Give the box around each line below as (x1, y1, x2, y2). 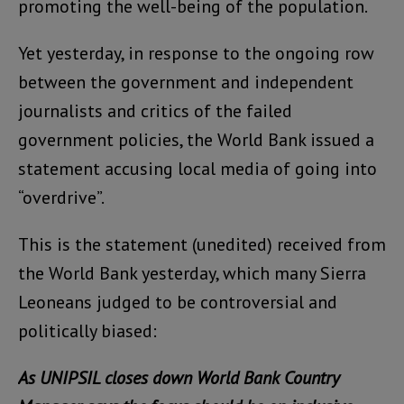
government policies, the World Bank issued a (18, 128, 374, 151)
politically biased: (18, 319, 157, 343)
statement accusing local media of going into (18, 157, 377, 180)
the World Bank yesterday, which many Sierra (18, 262, 366, 285)
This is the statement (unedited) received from (18, 233, 386, 256)
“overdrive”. (18, 186, 105, 209)
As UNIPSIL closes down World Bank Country (18, 366, 339, 390)
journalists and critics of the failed (18, 99, 292, 123)
